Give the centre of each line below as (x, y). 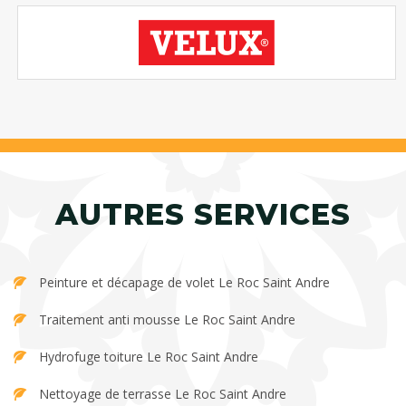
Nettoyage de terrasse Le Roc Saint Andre (163, 394)
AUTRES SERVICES (203, 215)
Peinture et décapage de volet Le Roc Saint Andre (184, 283)
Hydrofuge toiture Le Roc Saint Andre (149, 357)
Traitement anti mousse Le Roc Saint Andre (167, 320)
